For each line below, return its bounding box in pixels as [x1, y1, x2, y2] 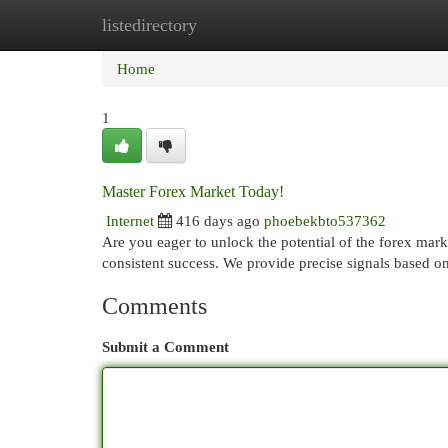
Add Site [339, 16, 393, 33]
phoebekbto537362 [264, 212, 386, 229]
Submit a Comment [102, 338, 229, 355]
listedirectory [102, 15, 197, 35]
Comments [102, 293, 207, 319]
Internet [106, 212, 154, 229]
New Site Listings [200, 16, 309, 33]
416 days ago [176, 212, 260, 229]
